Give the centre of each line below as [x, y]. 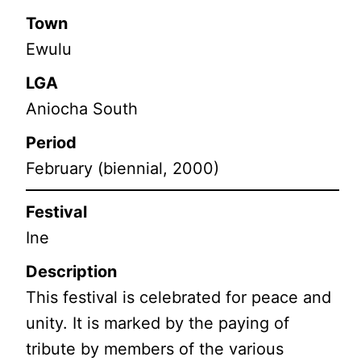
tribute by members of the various [155, 349]
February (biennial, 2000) [123, 168]
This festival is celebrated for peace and [179, 297]
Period [52, 142]
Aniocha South [82, 108]
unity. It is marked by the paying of [158, 323]
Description [72, 271]
